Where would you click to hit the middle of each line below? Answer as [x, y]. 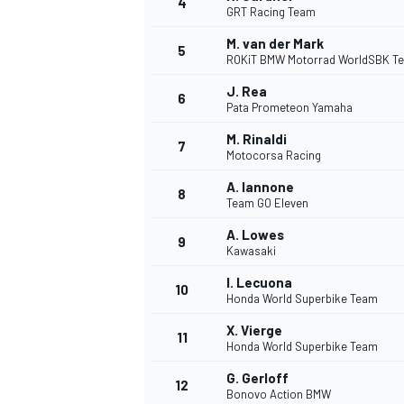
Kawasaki [251, 251]
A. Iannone [260, 187]
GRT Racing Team [271, 12]
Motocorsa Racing [274, 156]
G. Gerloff [257, 378]
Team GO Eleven [267, 203]
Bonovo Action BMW [279, 395]
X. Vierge [254, 331]
